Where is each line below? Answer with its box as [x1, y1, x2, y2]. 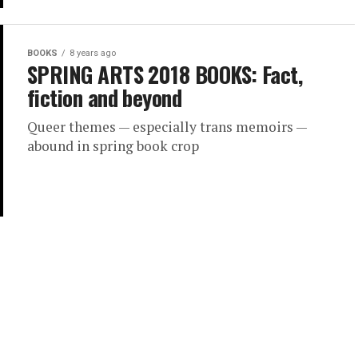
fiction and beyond [27, 82, 182, 114]
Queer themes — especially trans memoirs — [27, 117, 307, 137]
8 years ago [70, 48, 116, 59]
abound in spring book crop [27, 137, 199, 156]
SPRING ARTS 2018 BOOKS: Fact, [27, 58, 303, 91]
